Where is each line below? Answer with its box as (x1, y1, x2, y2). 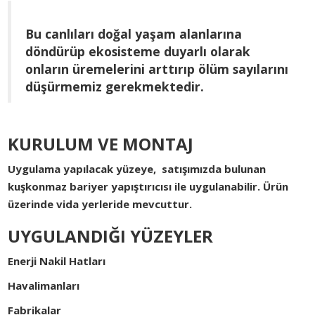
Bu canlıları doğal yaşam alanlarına (25, 25, 243, 43)
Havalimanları (8, 278, 80, 293)
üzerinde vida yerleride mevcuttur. (8, 197, 193, 212)
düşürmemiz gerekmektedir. (25, 78, 205, 96)
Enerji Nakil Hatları (8, 254, 106, 269)
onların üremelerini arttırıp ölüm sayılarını (25, 60, 289, 78)
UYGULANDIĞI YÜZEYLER (8, 224, 214, 248)
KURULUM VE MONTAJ (8, 132, 194, 156)
